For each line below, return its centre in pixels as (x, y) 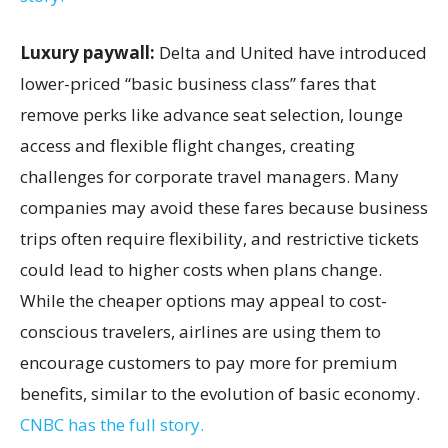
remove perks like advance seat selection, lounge (211, 114)
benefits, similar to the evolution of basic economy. (220, 393)
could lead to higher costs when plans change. (201, 269)
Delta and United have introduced (293, 52)
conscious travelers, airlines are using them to (200, 331)
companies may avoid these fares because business (224, 207)
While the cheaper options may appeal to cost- (203, 300)
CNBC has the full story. (112, 424)
